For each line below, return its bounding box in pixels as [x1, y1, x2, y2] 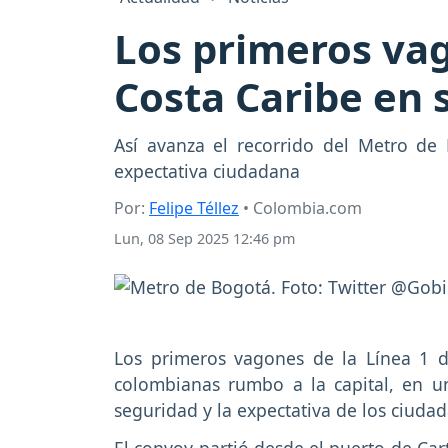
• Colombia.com [239, 197, 362, 220]
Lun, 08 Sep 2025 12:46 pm [114, 229, 295, 249]
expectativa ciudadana [114, 159, 300, 184]
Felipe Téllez [149, 197, 239, 220]
